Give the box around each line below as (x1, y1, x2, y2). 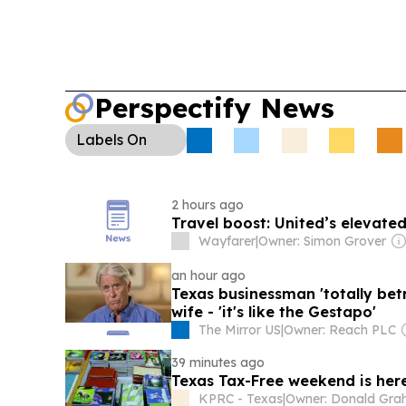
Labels (76, 130, 123, 149)
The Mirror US (198, 322, 282, 339)
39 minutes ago (171, 354, 266, 372)
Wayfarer (198, 233, 256, 249)
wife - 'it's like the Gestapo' (171, 303, 377, 322)
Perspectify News (94, 91, 334, 125)
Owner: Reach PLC (284, 322, 397, 339)
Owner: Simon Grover (258, 233, 387, 249)
